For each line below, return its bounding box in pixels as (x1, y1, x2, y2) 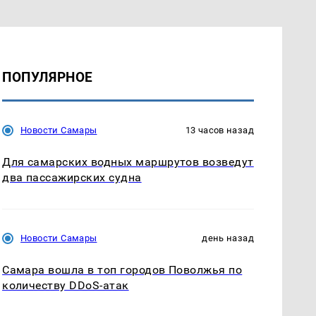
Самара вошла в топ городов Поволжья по (2, 262, 243, 276)
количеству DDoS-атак (2, 278, 129, 292)
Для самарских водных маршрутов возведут (2, 154, 254, 169)
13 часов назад (185, 124, 254, 135)
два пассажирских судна (2, 170, 142, 184)
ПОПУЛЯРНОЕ (2, 68, 93, 85)
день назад (202, 232, 254, 243)
